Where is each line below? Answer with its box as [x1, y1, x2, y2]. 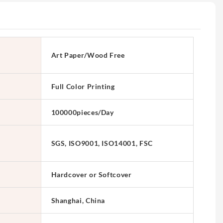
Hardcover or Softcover [51, 170, 132, 179]
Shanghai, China [51, 196, 106, 205]
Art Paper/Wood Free [51, 51, 125, 60]
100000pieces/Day [51, 108, 114, 116]
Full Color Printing [51, 82, 115, 91]
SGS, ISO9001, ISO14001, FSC [51, 139, 153, 148]
